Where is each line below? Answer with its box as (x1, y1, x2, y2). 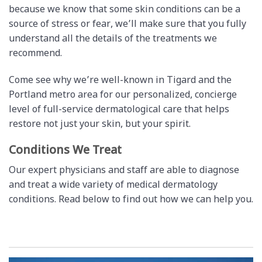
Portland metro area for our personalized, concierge (9, 89, 237, 102)
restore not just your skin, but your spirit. (9, 118, 191, 131)
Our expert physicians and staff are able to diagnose (9, 165, 239, 178)
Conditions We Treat (9, 143, 122, 158)
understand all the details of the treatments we (9, 33, 217, 46)
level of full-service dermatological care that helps (9, 104, 229, 116)
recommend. (9, 47, 64, 60)
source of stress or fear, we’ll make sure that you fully (9, 18, 246, 31)
